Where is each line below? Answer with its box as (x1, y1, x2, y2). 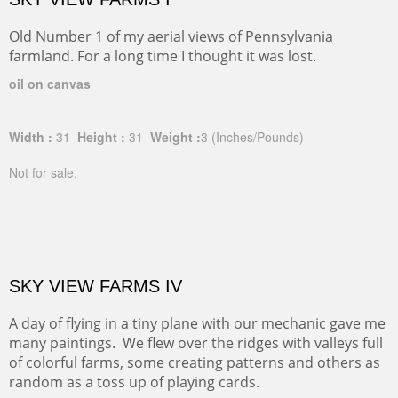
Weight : (147, 127, 201, 146)
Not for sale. (9, 163, 77, 181)
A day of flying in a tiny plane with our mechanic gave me (9, 313, 386, 333)
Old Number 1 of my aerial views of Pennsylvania (9, 26, 333, 46)
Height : (74, 127, 125, 146)
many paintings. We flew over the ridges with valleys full (9, 332, 383, 353)
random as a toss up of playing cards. (9, 371, 259, 392)
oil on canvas (9, 74, 91, 92)
